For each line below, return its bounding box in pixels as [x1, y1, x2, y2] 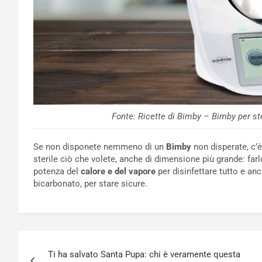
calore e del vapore [81, 166, 156, 177]
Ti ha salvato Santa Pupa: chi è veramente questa [48, 249, 240, 260]
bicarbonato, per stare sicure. [33, 178, 147, 189]
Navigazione [18, 230, 121, 253]
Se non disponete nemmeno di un [33, 141, 166, 152]
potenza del [33, 166, 81, 177]
